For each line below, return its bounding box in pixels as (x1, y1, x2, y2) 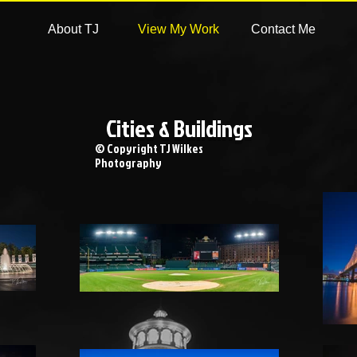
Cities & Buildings (105, 112, 253, 145)
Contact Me (251, 22, 316, 36)
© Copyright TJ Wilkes (95, 140, 203, 157)
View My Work (137, 22, 219, 36)
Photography (95, 155, 162, 171)
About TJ (47, 22, 99, 36)
